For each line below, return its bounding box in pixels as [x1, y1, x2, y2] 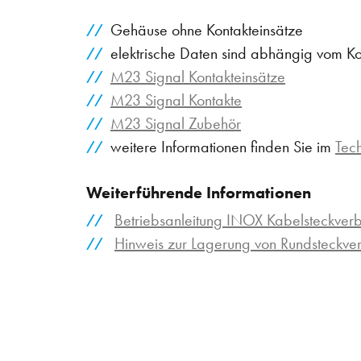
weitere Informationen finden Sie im [110, 136, 335, 158]
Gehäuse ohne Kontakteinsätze [110, 19, 303, 41]
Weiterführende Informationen [86, 181, 311, 203]
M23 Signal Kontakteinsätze [110, 66, 285, 88]
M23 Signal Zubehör [110, 113, 241, 135]
